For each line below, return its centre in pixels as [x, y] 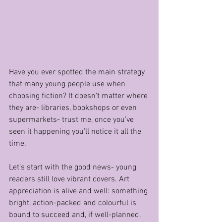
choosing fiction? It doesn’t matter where [79, 96]
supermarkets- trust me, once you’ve [72, 120]
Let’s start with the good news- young [74, 167]
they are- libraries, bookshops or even [74, 108]
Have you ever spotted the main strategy [78, 72]
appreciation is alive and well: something [79, 191]
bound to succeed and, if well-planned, [76, 215]
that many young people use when [68, 84]
